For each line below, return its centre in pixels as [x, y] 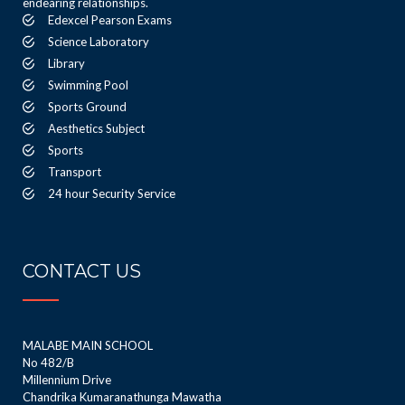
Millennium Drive [67, 380]
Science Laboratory [99, 42]
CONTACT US [82, 271]
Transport [75, 172]
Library [66, 63]
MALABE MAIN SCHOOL [88, 345]
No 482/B [48, 363]
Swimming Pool [88, 85]
